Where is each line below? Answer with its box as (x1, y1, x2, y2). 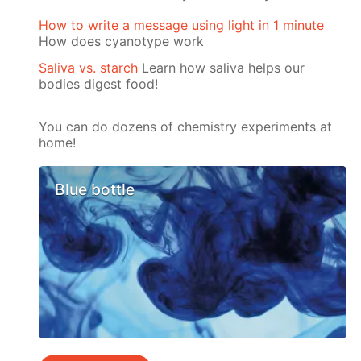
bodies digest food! (39, 75, 159, 92)
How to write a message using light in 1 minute (39, 16, 325, 33)
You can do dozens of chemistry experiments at (39, 118, 333, 135)
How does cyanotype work (39, 32, 205, 49)
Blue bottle (55, 179, 135, 199)
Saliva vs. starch (39, 59, 139, 76)
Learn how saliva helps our (138, 59, 305, 76)
